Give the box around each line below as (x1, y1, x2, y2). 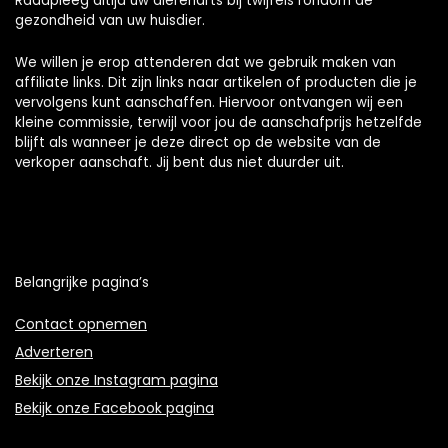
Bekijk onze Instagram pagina (15, 370, 218, 391)
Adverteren (15, 342, 93, 363)
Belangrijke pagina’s (15, 273, 149, 293)
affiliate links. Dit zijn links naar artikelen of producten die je (15, 73, 417, 93)
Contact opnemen (15, 314, 147, 335)
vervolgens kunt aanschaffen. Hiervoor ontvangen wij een (15, 93, 403, 113)
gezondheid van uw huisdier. (15, 11, 205, 31)
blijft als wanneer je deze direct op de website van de (15, 133, 381, 153)
